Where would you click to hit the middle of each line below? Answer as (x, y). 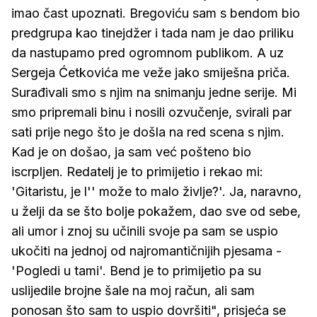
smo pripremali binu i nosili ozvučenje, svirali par (151, 112)
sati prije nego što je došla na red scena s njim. (148, 132)
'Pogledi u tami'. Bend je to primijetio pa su (136, 270)
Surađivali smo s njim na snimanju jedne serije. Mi (154, 92)
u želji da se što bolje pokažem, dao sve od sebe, (156, 211)
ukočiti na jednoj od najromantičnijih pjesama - (146, 250)
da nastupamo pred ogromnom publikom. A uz (148, 52)
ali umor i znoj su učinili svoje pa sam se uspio (145, 231)
